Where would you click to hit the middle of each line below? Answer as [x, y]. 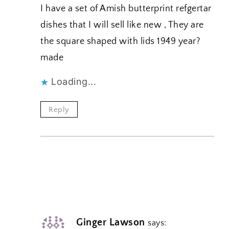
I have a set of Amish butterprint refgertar [126, 8]
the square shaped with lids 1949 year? [120, 41]
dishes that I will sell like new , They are [122, 25]
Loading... [74, 81]
